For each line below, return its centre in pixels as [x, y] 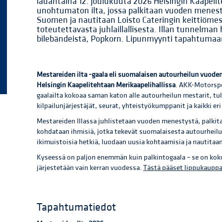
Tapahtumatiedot [76, 208]
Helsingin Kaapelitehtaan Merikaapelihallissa [106, 85]
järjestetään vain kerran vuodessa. [90, 168]
